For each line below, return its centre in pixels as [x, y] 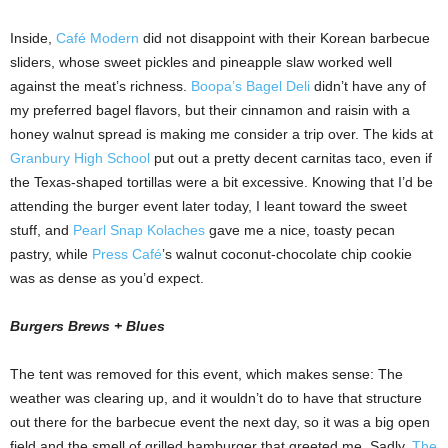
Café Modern [97, 38]
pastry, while [51, 254]
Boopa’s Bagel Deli [250, 86]
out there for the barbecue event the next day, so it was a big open [220, 422]
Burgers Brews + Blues [87, 326]
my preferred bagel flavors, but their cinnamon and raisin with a [210, 110]
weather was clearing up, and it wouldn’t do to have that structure [216, 398]
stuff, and [41, 230]
